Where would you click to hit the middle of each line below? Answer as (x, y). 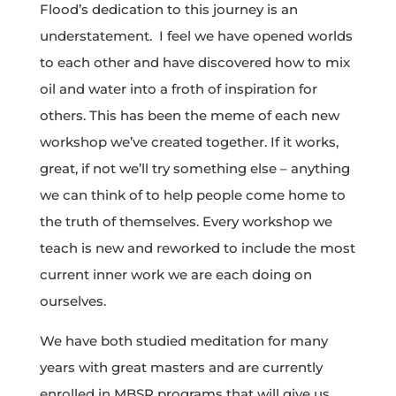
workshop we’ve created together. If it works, (189, 142)
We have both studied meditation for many (183, 341)
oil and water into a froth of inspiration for (178, 89)
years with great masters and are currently (181, 368)
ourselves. (72, 301)
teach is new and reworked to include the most (197, 248)
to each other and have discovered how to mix (194, 63)
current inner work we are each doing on (175, 275)
